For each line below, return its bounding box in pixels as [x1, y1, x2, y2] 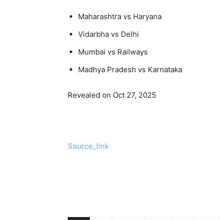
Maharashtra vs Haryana [78, 11, 162, 21]
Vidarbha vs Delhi [78, 29, 139, 39]
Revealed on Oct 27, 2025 [68, 90, 156, 100]
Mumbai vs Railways [78, 47, 148, 56]
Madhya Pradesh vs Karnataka [78, 64, 182, 74]
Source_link [68, 141, 109, 151]
